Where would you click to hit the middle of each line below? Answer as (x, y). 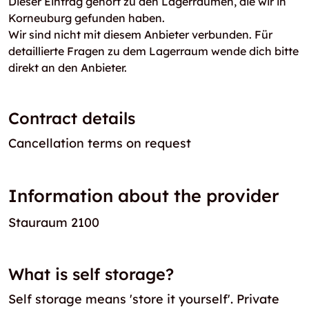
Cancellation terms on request (100, 143)
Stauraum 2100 (54, 222)
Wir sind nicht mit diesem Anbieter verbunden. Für (140, 34)
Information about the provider (144, 196)
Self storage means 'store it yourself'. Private (144, 299)
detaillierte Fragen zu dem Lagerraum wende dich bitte (153, 51)
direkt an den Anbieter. (68, 68)
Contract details (72, 118)
